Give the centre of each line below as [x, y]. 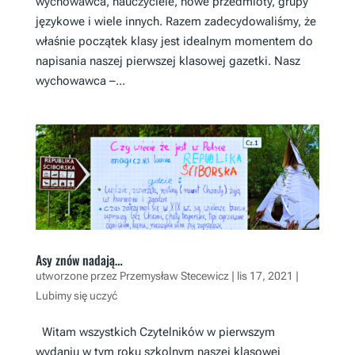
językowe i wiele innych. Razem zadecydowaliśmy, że [176, 21]
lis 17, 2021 [265, 275]
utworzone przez [77, 275]
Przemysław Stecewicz [174, 275]
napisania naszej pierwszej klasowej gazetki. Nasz [168, 61]
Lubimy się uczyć [76, 295]
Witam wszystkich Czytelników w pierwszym [155, 332]
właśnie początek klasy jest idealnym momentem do [174, 41]
